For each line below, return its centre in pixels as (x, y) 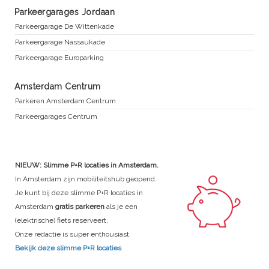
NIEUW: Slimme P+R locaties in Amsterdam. (87, 165)
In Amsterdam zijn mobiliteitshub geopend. (86, 179)
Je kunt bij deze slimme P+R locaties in (79, 192)
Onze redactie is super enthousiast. (73, 234)
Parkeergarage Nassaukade (60, 42)
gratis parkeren (80, 206)
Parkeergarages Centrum (56, 116)
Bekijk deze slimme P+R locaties (68, 248)
